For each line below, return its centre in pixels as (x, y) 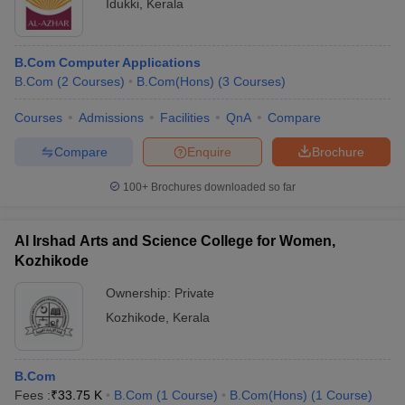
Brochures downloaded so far (222, 187)
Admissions (111, 118)
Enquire (209, 151)
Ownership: (140, 293)
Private (194, 293)
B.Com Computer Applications (108, 62)
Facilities (185, 118)
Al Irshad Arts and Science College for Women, (175, 241)
